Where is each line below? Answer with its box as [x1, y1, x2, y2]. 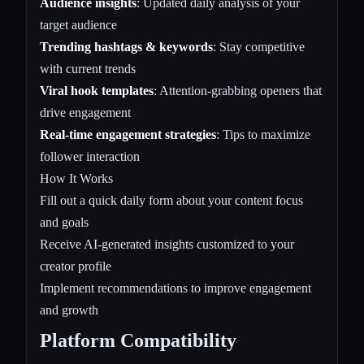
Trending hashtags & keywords [40, 40, 213, 54]
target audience [40, 18, 117, 32]
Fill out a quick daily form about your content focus [40, 193, 303, 208]
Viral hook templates [40, 84, 154, 98]
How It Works [40, 171, 113, 186]
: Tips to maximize [216, 128, 310, 142]
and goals [40, 215, 89, 230]
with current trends [40, 62, 136, 76]
